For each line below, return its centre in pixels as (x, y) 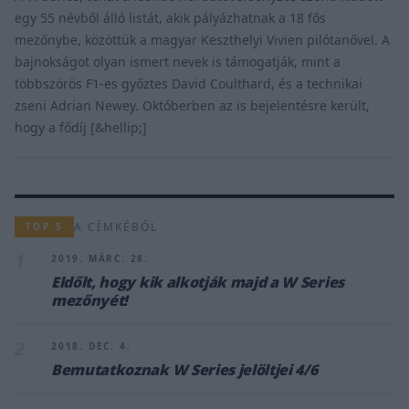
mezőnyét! (90, 301)
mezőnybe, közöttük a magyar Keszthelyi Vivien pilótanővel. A (202, 40)
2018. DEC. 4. (91, 346)
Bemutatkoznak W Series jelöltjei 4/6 (184, 370)
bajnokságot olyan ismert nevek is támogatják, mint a (178, 62)
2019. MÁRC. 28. (100, 259)
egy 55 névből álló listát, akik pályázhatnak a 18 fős (170, 18)
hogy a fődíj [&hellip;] (81, 128)
